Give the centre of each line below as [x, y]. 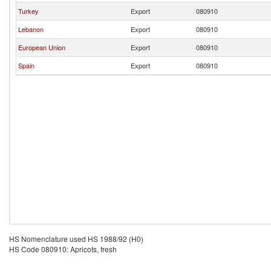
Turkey [28, 11]
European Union [42, 47]
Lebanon [31, 29]
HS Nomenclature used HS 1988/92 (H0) [76, 239]
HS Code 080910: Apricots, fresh [63, 249]
